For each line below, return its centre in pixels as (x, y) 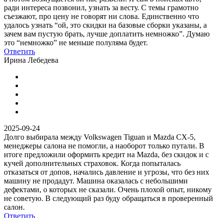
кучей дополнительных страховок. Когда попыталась (92, 163)
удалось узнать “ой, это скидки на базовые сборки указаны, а (105, 25)
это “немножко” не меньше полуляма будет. (76, 42)
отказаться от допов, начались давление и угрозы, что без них (107, 172)
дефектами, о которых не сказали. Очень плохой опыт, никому (108, 189)
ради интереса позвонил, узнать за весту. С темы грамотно (101, 7)
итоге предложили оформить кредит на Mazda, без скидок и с (106, 154)
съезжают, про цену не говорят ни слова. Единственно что (101, 16)
